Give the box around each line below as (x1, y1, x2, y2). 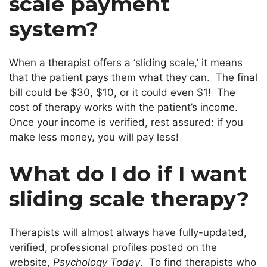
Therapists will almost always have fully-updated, (9, 226, 247, 239)
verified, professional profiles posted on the (9, 241, 217, 254)
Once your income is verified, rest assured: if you (9, 116, 243, 128)
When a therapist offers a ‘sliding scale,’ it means (9, 56, 243, 69)
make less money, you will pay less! (9, 131, 179, 143)
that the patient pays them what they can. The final (9, 71, 257, 83)
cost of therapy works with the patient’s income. (9, 101, 241, 113)
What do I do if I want (9, 161, 247, 187)
